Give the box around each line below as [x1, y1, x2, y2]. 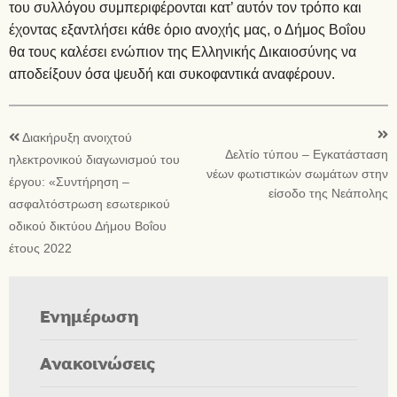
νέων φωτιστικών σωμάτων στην [206, 165, 388, 183]
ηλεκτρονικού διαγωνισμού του [9, 151, 180, 168]
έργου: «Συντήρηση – [9, 173, 129, 191]
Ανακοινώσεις [40, 351, 156, 374]
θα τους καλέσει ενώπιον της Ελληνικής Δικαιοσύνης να [9, 41, 356, 62]
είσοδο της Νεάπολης [269, 184, 388, 202]
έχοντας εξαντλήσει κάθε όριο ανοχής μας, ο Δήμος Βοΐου [9, 19, 370, 40]
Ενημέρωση [40, 304, 138, 327]
